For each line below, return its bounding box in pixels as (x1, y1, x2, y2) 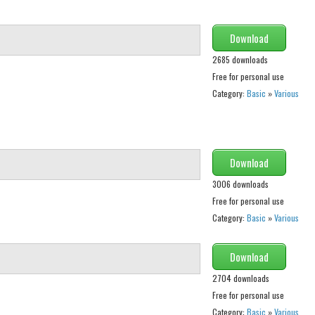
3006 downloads (212, 178, 269, 191)
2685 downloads (212, 53, 268, 66)
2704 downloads (212, 272, 269, 285)
